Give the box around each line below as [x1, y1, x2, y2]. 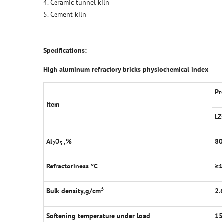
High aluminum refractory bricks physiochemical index [43, 65, 208, 74]
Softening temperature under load [46, 211, 150, 221]
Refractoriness [46, 162, 91, 171]
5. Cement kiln [43, 10, 86, 19]
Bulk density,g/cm [46, 186, 101, 196]
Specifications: [43, 46, 87, 55]
